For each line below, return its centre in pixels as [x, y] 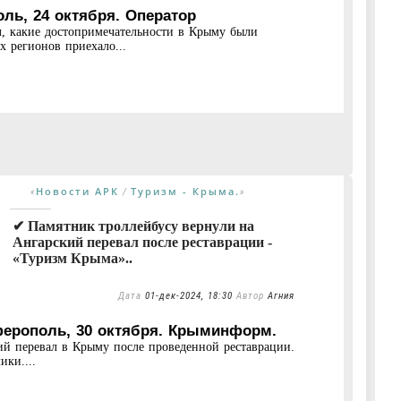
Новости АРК [77, 191]
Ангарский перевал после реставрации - [142, 242]
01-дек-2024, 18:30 [189, 295]
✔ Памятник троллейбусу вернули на [133, 226]
